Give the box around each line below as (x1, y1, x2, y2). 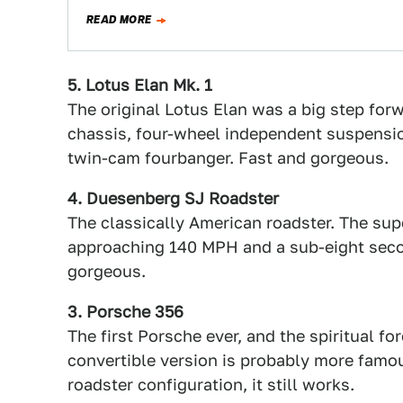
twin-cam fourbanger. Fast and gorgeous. (67, 148, 389, 167)
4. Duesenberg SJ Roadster (67, 189, 279, 208)
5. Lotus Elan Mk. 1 (67, 76, 212, 94)
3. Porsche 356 (67, 302, 184, 321)
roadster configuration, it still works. (67, 375, 354, 394)
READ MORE (86, 12, 152, 28)
